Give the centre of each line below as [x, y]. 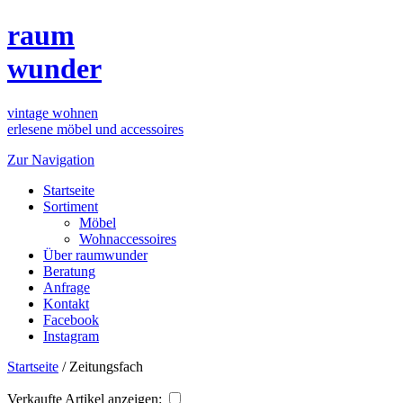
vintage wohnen [53, 112]
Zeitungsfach [106, 366]
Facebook [71, 319]
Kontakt [66, 303]
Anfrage [67, 287]
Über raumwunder [95, 255]
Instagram [71, 336]
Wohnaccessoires [128, 238]
